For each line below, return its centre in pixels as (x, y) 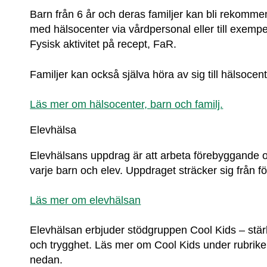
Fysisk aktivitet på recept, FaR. (103, 44)
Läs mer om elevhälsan (86, 200)
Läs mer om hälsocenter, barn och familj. (127, 104)
